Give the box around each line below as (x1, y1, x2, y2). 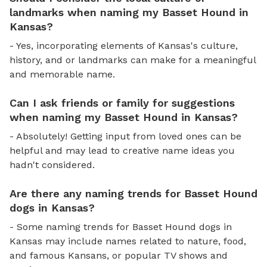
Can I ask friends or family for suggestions (10, 96, 235, 109)
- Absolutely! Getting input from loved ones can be (10, 130, 241, 142)
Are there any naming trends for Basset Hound (10, 187, 257, 200)
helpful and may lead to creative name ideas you (10, 144, 235, 156)
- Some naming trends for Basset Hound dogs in (10, 221, 232, 232)
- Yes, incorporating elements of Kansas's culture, (10, 39, 238, 51)
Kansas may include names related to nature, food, (10, 235, 246, 247)
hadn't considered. (10, 159, 95, 170)
